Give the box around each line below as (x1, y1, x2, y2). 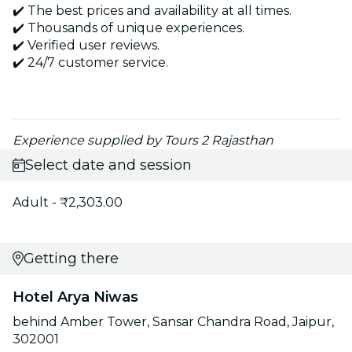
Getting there (23, 249, 119, 267)
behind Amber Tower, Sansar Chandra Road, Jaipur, (13, 313, 334, 329)
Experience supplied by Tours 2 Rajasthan (13, 132, 273, 148)
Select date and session (24, 156, 192, 174)
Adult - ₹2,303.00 (13, 194, 123, 210)
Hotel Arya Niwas (13, 288, 138, 306)
